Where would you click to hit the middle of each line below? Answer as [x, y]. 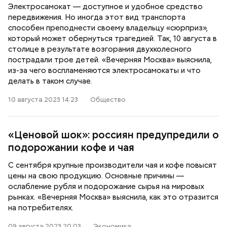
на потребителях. [41, 208]
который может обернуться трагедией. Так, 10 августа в [112, 39]
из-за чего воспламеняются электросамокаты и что [104, 70]
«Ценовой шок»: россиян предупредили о [113, 135]
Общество [108, 100]
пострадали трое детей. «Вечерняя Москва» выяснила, [110, 60]
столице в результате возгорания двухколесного [100, 49]
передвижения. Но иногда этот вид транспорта [97, 17]
